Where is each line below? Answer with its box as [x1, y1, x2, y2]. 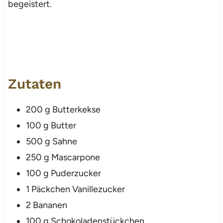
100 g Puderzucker [25, 167, 101, 179]
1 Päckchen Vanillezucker [25, 183, 125, 195]
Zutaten [7, 75, 61, 92]
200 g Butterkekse [25, 104, 101, 115]
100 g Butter [25, 119, 76, 131]
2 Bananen [25, 199, 67, 211]
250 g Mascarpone [25, 151, 100, 163]
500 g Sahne [25, 135, 77, 147]
